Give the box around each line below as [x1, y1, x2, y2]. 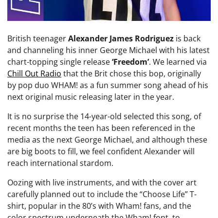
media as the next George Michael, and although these [7, 134, 207, 145]
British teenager [7, 33, 68, 44]
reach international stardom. [7, 158, 113, 169]
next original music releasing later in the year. [7, 91, 174, 103]
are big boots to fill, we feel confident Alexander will [7, 146, 195, 157]
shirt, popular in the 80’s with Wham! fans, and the [7, 200, 191, 212]
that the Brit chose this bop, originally [61, 68, 201, 79]
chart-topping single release [7, 56, 112, 68]
